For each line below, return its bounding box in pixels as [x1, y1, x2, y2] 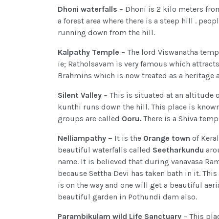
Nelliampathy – [58, 133, 114, 143]
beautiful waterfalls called [58, 145, 153, 155]
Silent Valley [58, 90, 102, 100]
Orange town [143, 133, 190, 143]
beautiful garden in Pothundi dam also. [58, 192, 197, 202]
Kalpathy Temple [58, 47, 121, 57]
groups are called [58, 114, 122, 124]
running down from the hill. [58, 28, 155, 38]
